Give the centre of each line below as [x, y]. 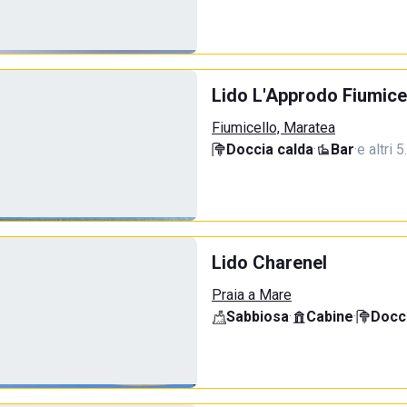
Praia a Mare [252, 295]
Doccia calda [270, 149]
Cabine [330, 317]
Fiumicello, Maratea [273, 128]
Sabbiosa [258, 317]
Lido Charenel [269, 263]
